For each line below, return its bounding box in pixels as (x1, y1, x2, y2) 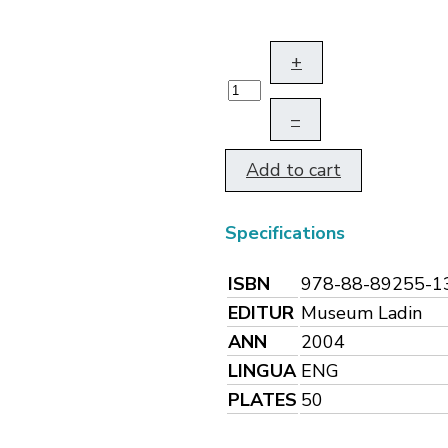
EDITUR (228, 300, 294, 325)
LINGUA (228, 358, 296, 383)
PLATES (228, 387, 297, 412)
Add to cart (246, 158, 341, 183)
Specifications (225, 221, 345, 246)
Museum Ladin (301, 300, 422, 325)
